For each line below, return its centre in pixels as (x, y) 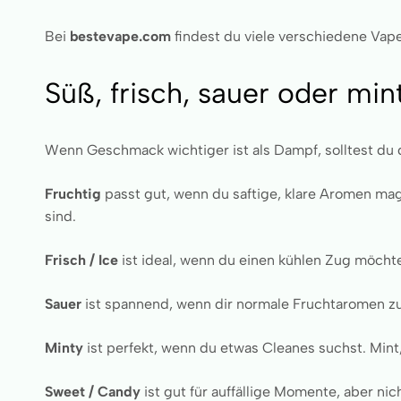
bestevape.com (120, 36)
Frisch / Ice (81, 260)
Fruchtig (73, 194)
